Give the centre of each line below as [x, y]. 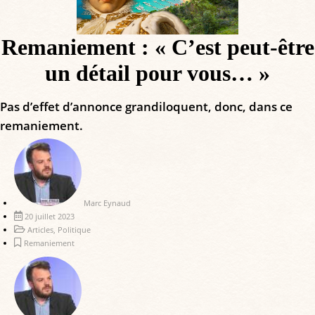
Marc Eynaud [107, 203]
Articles [40, 230]
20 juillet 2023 [50, 217]
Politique [74, 230]
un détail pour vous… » [157, 73]
